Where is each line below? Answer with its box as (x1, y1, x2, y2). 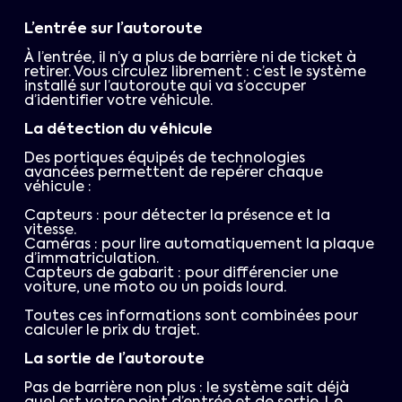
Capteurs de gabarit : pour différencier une (24, 267, 339, 282)
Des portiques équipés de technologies (24, 152, 306, 167)
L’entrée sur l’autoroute (24, 22, 204, 38)
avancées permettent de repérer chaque (24, 166, 324, 181)
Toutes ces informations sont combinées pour (24, 310, 359, 325)
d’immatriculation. (24, 252, 160, 267)
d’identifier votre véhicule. (24, 94, 214, 109)
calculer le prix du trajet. (24, 324, 200, 339)
